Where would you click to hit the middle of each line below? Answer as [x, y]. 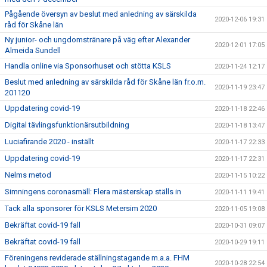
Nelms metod [28, 175]
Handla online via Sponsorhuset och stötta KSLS [88, 66]
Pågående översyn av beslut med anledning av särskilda [101, 14]
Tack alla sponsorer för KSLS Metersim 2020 [81, 208]
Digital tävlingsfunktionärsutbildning [67, 125]
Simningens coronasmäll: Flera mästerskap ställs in [93, 192]
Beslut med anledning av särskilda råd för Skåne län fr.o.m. [105, 82]
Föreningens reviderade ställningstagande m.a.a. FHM [97, 258]
